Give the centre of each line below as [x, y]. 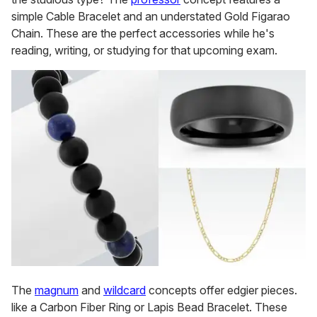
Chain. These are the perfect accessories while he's [143, 34]
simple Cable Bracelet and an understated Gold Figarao [151, 17]
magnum [57, 290]
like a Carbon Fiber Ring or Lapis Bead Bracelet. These [149, 307]
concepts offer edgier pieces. [221, 290]
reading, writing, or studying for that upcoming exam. [144, 51]
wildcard [125, 290]
